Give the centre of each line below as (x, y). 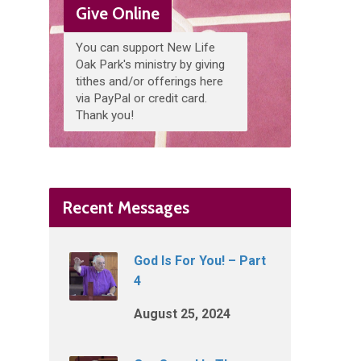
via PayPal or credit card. (141, 98)
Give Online (118, 13)
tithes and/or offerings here (149, 81)
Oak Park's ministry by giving (150, 64)
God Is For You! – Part (200, 261)
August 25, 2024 (182, 314)
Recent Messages (126, 207)
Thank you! (105, 115)
